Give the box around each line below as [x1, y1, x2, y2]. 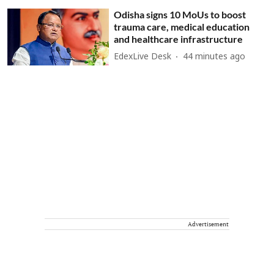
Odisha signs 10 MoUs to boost [114, 8, 246, 20]
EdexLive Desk [114, 52, 172, 63]
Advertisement [188, 220, 229, 229]
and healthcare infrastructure [114, 32, 243, 45]
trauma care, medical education [114, 20, 250, 32]
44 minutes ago [183, 52, 246, 63]
